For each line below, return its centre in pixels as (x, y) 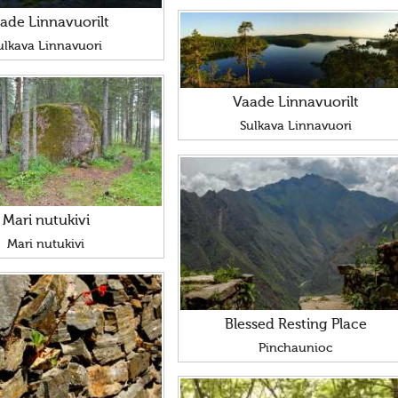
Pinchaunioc (296, 349)
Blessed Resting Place (295, 326)
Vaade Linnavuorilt (295, 103)
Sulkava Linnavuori (295, 127)
